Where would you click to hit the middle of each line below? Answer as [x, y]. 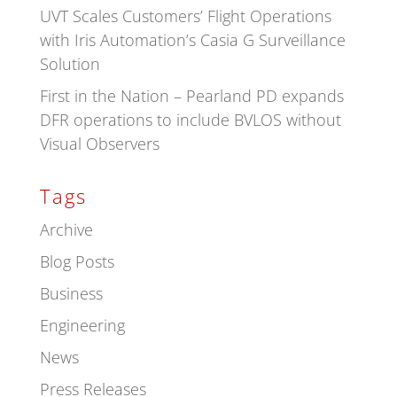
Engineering [82, 325]
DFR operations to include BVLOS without [190, 120]
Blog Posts [77, 261]
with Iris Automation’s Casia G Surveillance [192, 40]
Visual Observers [101, 144]
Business [71, 293]
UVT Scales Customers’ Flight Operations [185, 16]
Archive [66, 230]
